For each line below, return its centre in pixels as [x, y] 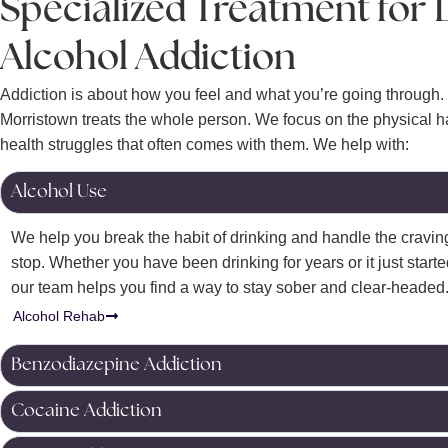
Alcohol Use [59, 192]
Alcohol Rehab [59, 315]
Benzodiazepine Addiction [116, 364]
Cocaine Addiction [86, 410]
